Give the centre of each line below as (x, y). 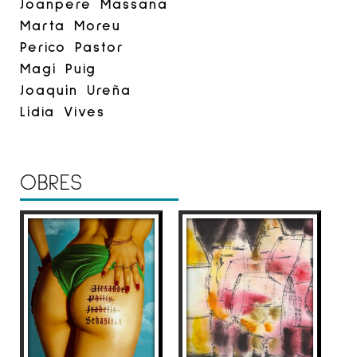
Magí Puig (58, 67)
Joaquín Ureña (76, 89)
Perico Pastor (72, 46)
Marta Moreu (71, 24)
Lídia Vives (63, 110)
